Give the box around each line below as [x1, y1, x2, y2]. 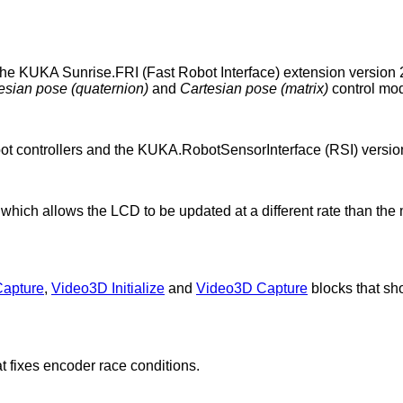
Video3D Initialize [51, 281, 165, 296]
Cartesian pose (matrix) [180, 81, 328, 96]
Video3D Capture [196, 281, 308, 296]
